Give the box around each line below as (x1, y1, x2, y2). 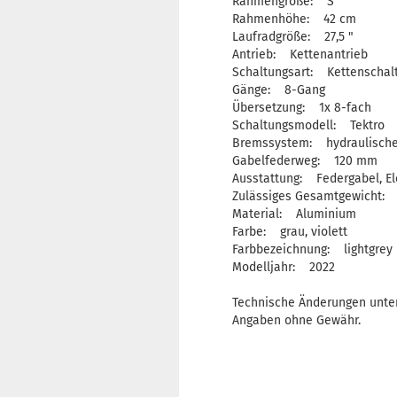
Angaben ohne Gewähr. (232, 313, 361, 328)
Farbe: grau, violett (232, 224, 347, 239)
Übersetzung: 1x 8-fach (232, 100, 371, 115)
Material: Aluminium (232, 206, 356, 222)
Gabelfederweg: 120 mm (232, 153, 378, 168)
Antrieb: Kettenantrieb (232, 47, 368, 62)
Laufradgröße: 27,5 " (232, 29, 354, 44)
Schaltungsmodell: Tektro (232, 118, 385, 133)
